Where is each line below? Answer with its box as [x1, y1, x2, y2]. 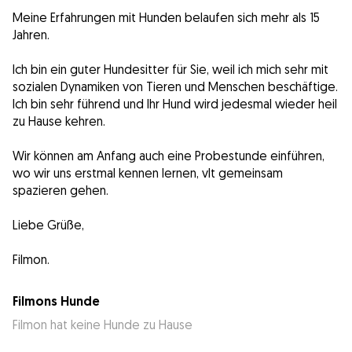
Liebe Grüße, [13, 217, 84, 233]
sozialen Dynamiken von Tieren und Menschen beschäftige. [13, 79, 338, 95]
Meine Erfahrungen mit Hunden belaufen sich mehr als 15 [13, 9, 320, 26]
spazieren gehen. [13, 182, 108, 199]
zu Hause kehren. [13, 113, 105, 130]
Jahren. [13, 27, 49, 43]
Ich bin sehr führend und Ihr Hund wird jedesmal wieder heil [13, 96, 337, 112]
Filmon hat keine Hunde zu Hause [13, 317, 192, 333]
